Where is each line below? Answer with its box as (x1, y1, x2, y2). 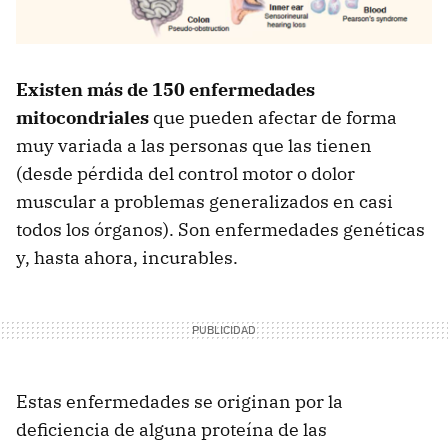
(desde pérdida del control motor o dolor (16, 161, 355, 185)
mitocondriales (16, 105, 149, 129)
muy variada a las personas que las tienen (16, 133, 372, 157)
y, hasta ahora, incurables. (16, 245, 238, 269)
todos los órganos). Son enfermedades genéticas (16, 217, 425, 241)
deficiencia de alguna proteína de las (16, 417, 327, 441)
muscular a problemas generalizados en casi (16, 189, 393, 213)
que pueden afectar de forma (149, 105, 397, 129)
